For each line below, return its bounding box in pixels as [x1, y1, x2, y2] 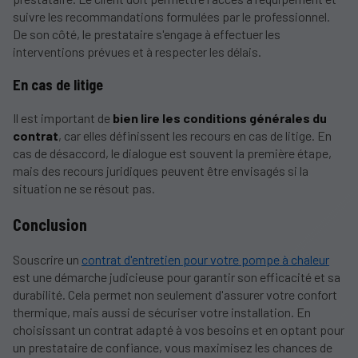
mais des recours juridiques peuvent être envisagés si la [13, 163, 308, 179]
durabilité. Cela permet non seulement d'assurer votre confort [13, 287, 337, 303]
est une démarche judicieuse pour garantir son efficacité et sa [13, 269, 340, 285]
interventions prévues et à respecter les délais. [13, 43, 261, 59]
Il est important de [13, 110, 113, 126]
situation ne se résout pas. [13, 181, 155, 197]
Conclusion [13, 214, 87, 234]
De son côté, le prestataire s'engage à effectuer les [13, 26, 280, 42]
